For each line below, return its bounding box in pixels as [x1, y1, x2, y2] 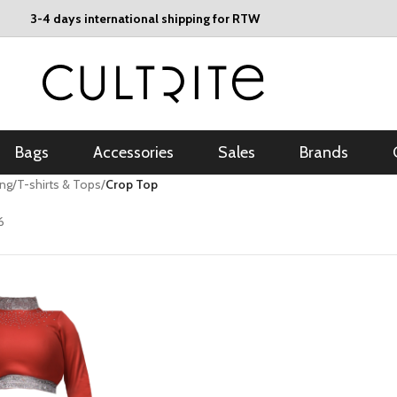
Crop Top [105, 176, 158, 192]
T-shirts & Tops [16, 176, 101, 192]
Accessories [92, 142, 174, 162]
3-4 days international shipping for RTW [29, 10, 260, 27]
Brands [299, 142, 348, 162]
